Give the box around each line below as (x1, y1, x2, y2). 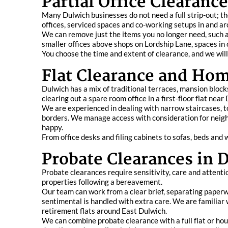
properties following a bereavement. (42, 177, 162, 186)
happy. (42, 123, 63, 132)
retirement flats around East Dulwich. (42, 206, 167, 215)
